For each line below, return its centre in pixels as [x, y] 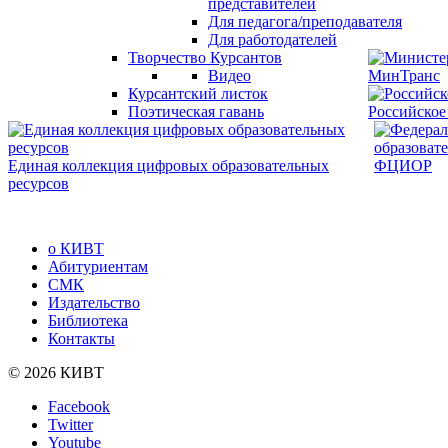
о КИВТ [76, 249]
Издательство [94, 303]
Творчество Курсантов [205, 57]
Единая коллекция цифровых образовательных [168, 165]
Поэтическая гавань [196, 111]
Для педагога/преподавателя [305, 21]
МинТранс [404, 75]
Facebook [79, 407]
